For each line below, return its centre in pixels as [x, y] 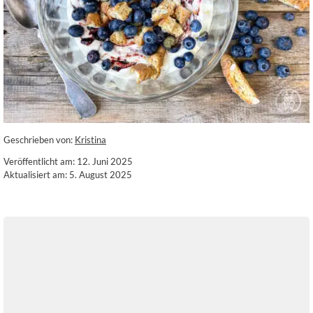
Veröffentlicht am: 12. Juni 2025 [68, 162]
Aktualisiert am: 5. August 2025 [68, 175]
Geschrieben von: [39, 140]
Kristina [90, 140]
